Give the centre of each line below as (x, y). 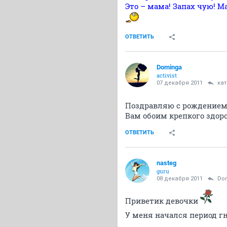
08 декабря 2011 (180, 179)
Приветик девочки (163, 201)
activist (167, 75)
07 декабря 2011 (180, 83)
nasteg (166, 163)
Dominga (169, 67)
